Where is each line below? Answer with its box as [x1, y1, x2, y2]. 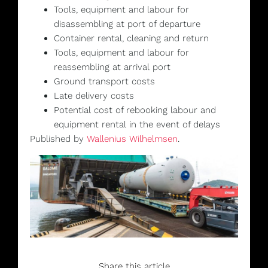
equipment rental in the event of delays [54, 119, 220, 130]
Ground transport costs [54, 76, 155, 87]
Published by [30, 133, 87, 145]
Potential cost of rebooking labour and [54, 105, 216, 116]
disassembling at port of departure [54, 19, 200, 30]
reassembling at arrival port [54, 62, 170, 73]
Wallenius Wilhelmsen [87, 133, 178, 145]
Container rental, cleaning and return [54, 33, 209, 44]
